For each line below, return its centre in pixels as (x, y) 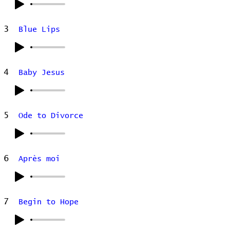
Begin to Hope (49, 202)
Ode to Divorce (51, 116)
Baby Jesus (42, 73)
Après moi (39, 159)
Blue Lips (39, 30)
